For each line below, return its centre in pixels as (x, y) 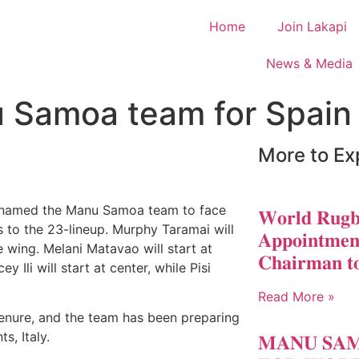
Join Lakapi (312, 26)
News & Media (309, 63)
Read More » (296, 296)
